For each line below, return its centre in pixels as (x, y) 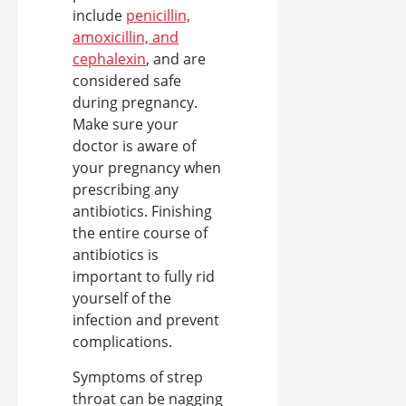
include (99, 15)
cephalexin (109, 58)
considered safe (127, 80)
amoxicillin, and (126, 37)
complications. (122, 341)
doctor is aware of (134, 145)
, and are (176, 58)
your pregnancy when (147, 167)
